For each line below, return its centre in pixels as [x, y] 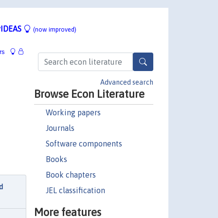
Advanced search [127, 82]
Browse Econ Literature [89, 94]
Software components [84, 143]
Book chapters [71, 174]
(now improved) [55, 29]
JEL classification [75, 190]
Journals [60, 128]
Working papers [73, 112]
